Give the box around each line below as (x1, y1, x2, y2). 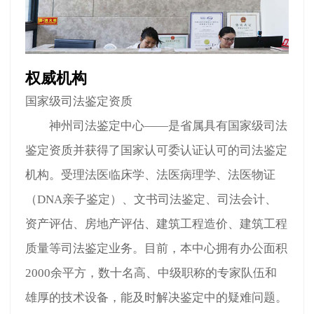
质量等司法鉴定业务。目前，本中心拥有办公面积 (25, 241, 288, 255)
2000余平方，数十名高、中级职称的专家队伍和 (25, 266, 278, 280)
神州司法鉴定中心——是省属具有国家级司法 (25, 118, 288, 132)
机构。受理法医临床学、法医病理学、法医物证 (25, 168, 276, 182)
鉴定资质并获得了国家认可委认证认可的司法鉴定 (25, 143, 288, 157)
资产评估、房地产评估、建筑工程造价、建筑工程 (25, 217, 288, 231)
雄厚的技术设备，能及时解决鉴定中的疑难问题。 (25, 290, 288, 304)
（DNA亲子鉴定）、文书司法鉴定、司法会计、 (25, 192, 278, 206)
